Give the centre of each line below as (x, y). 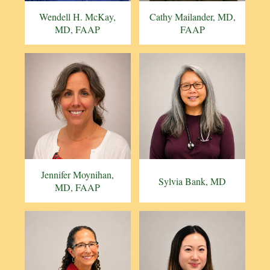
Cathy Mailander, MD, (192, 17)
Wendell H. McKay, (78, 17)
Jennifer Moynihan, (78, 175)
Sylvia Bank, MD (193, 181)
